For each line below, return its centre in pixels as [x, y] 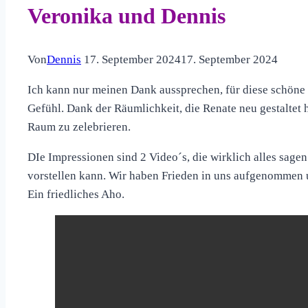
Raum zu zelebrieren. [79, 127]
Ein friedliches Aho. [76, 195]
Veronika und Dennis [126, 15]
